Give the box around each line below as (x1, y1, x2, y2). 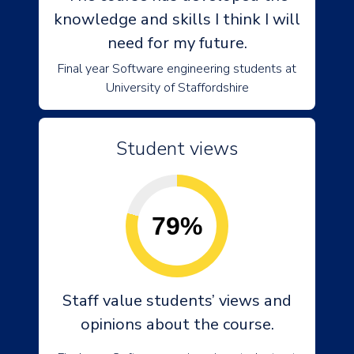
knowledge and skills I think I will (54, 9, 300, 30)
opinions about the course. (80, 314, 274, 335)
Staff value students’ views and (62, 290, 292, 311)
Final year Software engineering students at (58, 60, 296, 77)
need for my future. (107, 32, 247, 54)
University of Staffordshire (105, 79, 249, 96)
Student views (116, 136, 238, 161)
